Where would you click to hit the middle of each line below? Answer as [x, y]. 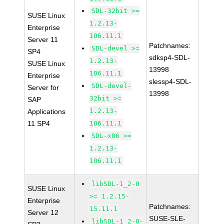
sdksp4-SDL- [170, 57]
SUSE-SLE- [167, 218]
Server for [43, 87]
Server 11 [43, 39]
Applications [47, 111]
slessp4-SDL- [170, 81]
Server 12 [43, 212]
